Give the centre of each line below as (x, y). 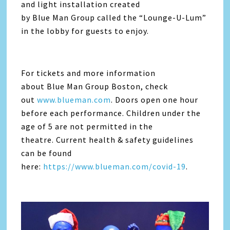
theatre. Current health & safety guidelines (108, 140)
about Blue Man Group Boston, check (95, 87)
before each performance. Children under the (111, 113)
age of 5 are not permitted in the (87, 127)
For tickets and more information (89, 73)
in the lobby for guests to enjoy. (85, 31)
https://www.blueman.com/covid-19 (115, 167)
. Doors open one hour (155, 100)
